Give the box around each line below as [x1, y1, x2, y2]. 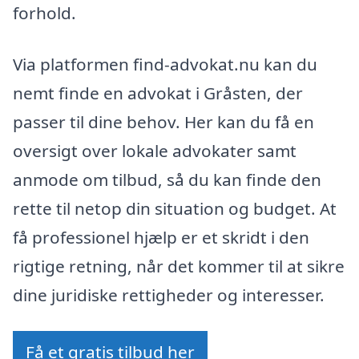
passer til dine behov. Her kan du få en [13, 110, 314, 133]
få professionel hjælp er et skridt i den [13, 225, 309, 248]
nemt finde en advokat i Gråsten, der [13, 81, 303, 104]
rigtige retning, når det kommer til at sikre [13, 254, 345, 277]
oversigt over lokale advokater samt [13, 139, 296, 162]
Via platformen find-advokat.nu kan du [13, 52, 317, 75]
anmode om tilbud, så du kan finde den [13, 167, 321, 191]
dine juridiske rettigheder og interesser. [13, 283, 325, 306]
